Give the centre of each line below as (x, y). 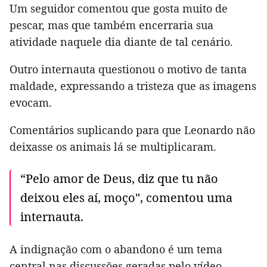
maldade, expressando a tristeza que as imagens (133, 86)
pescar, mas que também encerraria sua (111, 25)
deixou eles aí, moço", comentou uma (126, 197)
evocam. (31, 102)
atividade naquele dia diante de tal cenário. (121, 41)
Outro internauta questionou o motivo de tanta (128, 69)
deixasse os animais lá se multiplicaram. (113, 146)
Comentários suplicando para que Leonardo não (132, 130)
